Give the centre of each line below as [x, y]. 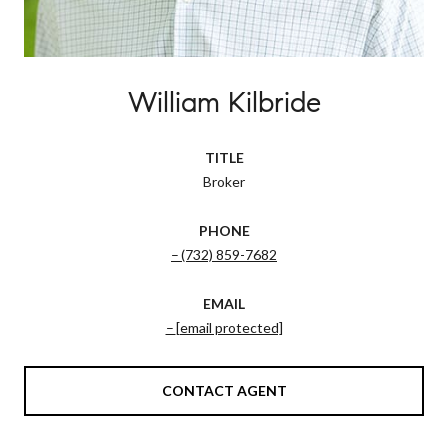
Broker [224, 181]
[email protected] [229, 327]
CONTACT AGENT [224, 390]
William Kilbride [224, 102]
